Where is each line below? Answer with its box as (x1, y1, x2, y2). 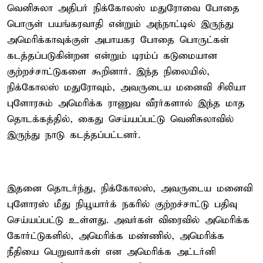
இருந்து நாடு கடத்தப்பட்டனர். (7, 129, 140, 141)
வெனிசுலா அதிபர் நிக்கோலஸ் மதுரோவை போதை (7, 2, 240, 15)
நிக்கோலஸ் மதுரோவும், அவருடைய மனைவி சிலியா (7, 81, 246, 94)
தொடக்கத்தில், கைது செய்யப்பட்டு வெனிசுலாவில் (7, 113, 234, 126)
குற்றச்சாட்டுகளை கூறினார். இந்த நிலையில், (7, 65, 210, 78)
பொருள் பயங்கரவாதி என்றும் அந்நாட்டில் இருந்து (7, 18, 234, 31)
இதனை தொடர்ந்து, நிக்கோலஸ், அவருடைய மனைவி (7, 182, 252, 195)
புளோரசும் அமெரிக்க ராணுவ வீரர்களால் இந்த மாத (7, 97, 245, 110)
